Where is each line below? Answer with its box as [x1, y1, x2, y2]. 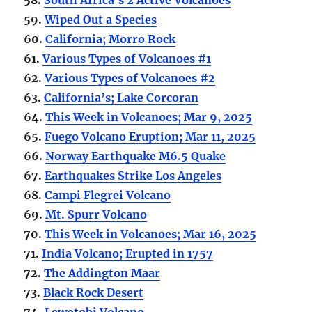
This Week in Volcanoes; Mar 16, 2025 [45, 226, 257, 241]
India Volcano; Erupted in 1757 [42, 246, 214, 260]
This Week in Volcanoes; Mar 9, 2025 [45, 109, 253, 124]
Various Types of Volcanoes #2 [45, 70, 216, 85]
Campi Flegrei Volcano [45, 187, 171, 202]
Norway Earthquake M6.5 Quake [45, 148, 226, 163]
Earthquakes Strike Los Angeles [45, 168, 222, 182]
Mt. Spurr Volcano [45, 207, 148, 221]
